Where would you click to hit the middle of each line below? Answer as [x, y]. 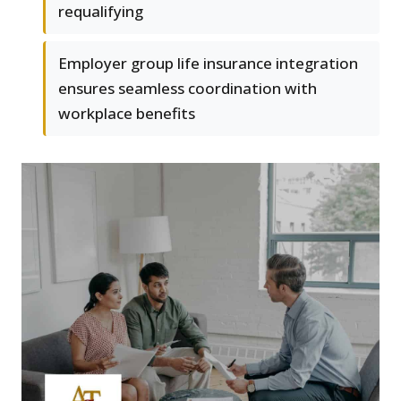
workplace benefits [127, 114]
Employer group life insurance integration [208, 64]
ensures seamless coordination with [188, 89]
